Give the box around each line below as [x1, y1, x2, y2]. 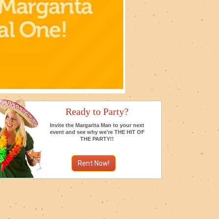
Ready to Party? [66, 106, 129, 117]
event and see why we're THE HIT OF [49, 129, 145, 135]
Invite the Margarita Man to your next [50, 122, 144, 128]
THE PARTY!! [80, 136, 114, 142]
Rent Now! [77, 159, 109, 167]
